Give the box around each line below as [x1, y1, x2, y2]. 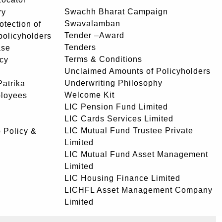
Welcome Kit [64, 91, 114, 99]
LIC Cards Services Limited [64, 114, 173, 123]
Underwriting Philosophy [64, 79, 163, 87]
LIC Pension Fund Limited [64, 103, 168, 111]
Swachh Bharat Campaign [64, 7, 168, 16]
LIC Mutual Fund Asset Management [64, 150, 208, 159]
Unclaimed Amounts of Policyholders [64, 67, 211, 75]
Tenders [64, 43, 96, 52]
